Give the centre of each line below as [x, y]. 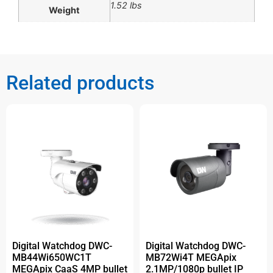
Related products [80, 83]
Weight [64, 10]
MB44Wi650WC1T [52, 258]
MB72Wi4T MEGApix [191, 258]
